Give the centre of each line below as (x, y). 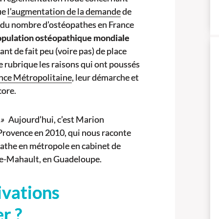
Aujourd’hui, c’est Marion (54, 119)
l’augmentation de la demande (64, 11)
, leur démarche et (105, 77)
